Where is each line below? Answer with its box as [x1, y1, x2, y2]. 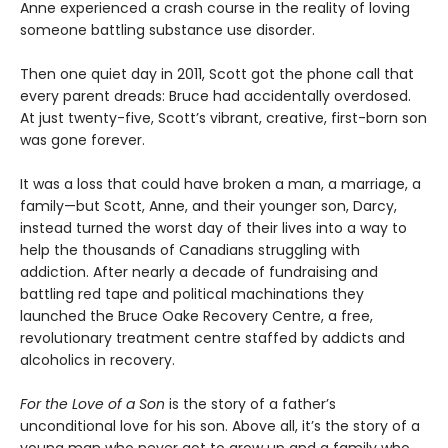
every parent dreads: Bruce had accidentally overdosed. [20, 85, 411, 106]
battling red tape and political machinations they [20, 283, 364, 304]
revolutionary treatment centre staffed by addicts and [20, 327, 405, 348]
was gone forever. [20, 129, 145, 150]
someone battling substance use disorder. [20, 19, 315, 40]
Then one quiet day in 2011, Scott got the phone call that [20, 63, 414, 84]
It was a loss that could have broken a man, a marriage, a [20, 173, 421, 194]
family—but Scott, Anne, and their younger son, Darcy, [20, 195, 397, 216]
